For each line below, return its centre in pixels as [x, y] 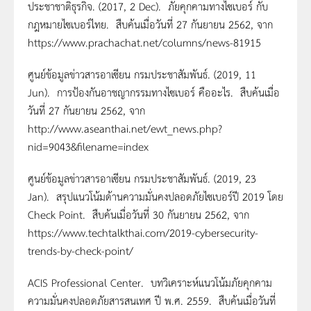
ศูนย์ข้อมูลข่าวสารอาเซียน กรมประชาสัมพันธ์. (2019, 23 [142, 178]
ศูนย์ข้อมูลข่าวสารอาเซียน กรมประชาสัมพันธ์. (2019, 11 [142, 74]
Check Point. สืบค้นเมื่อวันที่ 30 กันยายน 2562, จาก [138, 215]
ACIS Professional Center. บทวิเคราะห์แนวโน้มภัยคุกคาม [150, 283]
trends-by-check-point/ [81, 251]
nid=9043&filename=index [88, 146]
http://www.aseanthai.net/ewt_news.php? [125, 128]
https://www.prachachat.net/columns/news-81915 [144, 42]
